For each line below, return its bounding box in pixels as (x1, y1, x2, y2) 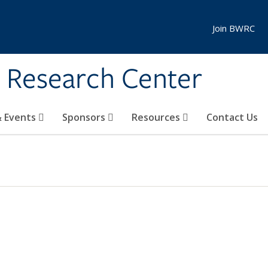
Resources (132, 111, 182, 124)
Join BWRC (212, 22, 255, 34)
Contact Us (206, 111, 258, 124)
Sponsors (62, 111, 108, 124)
